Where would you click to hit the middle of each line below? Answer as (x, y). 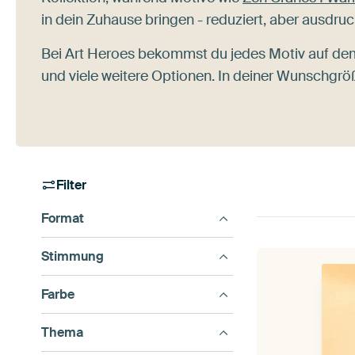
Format (63, 218)
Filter (72, 185)
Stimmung (73, 256)
